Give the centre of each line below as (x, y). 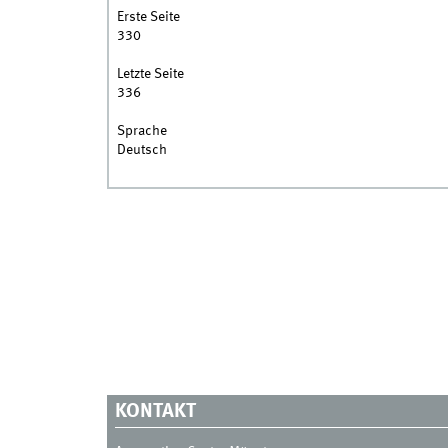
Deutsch (141, 150)
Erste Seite (148, 17)
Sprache (141, 131)
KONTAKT (155, 412)
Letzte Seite (150, 74)
